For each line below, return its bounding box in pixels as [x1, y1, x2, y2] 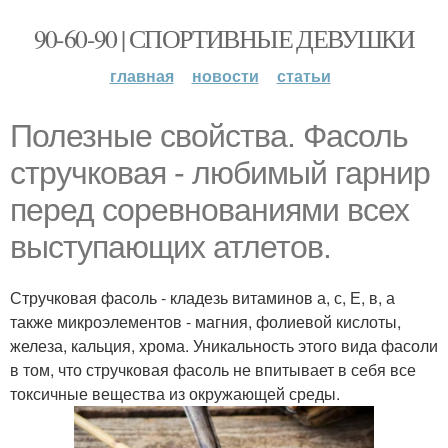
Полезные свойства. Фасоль [10, 118, 408, 154]
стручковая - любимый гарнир [10, 155, 430, 191]
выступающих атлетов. [10, 229, 331, 265]
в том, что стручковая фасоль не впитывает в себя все [10, 358, 416, 381]
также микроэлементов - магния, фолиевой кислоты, [10, 310, 401, 333]
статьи [276, 64, 331, 87]
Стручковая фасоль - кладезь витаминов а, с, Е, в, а [10, 286, 395, 309]
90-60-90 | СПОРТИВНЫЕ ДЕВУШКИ [33, 21, 415, 55]
